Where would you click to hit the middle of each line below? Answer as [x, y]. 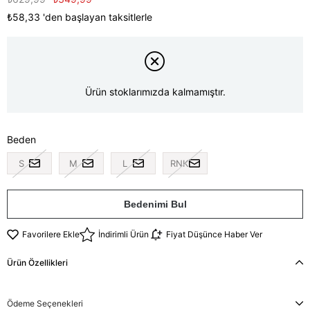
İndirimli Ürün [124, 235]
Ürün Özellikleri [37, 262]
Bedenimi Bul [155, 204]
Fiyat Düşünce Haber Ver [214, 235]
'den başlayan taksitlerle [98, 17]
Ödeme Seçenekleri [45, 303]
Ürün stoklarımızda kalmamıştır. [155, 92]
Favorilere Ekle [51, 235]
